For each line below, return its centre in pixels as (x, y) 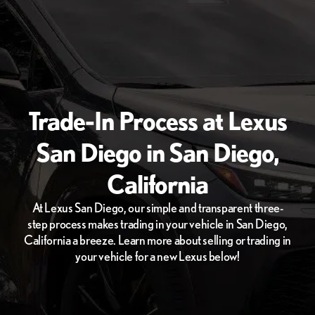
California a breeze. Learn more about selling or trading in (157, 239)
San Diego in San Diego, (157, 152)
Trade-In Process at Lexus (157, 120)
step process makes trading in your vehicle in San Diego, (157, 223)
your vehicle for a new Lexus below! (157, 256)
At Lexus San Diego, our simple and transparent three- (157, 207)
